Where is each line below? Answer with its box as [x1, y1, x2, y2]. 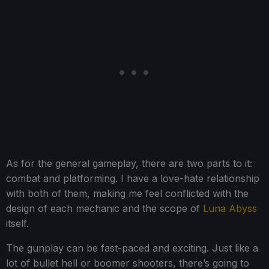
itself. [6, 217, 29, 229]
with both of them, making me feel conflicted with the [6, 187, 249, 199]
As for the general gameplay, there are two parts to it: [6, 157, 252, 169]
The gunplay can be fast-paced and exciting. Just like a [6, 241, 258, 254]
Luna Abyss [203, 202, 257, 214]
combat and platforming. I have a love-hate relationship [6, 172, 259, 184]
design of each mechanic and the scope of [6, 202, 203, 214]
